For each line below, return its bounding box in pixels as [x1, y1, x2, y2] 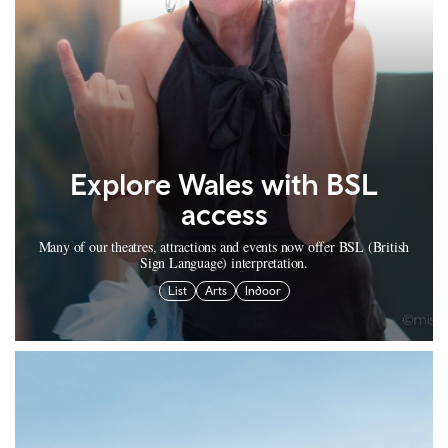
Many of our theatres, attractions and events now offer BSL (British [38, 237, 410, 257]
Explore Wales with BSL [70, 166, 378, 202]
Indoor [244, 284, 281, 299]
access [180, 196, 268, 232]
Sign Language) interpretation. [139, 253, 308, 273]
